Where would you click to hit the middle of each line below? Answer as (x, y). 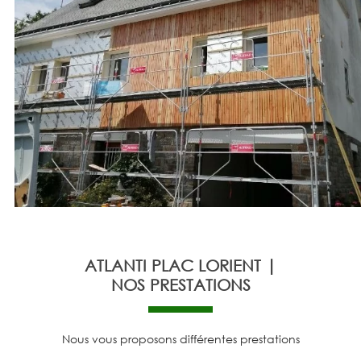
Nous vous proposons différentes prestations (180, 338)
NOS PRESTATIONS (180, 284)
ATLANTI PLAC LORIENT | (180, 265)
